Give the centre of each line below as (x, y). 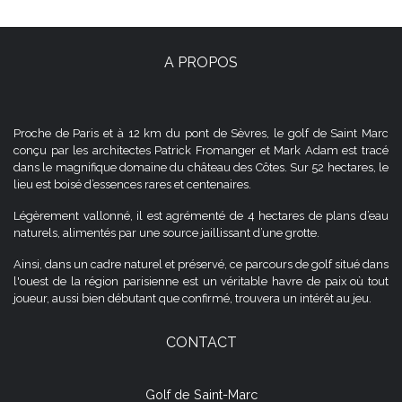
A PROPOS (201, 62)
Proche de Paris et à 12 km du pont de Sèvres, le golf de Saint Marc (201, 133)
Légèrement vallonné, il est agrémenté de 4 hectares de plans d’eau (201, 215)
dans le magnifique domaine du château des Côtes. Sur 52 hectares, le (201, 167)
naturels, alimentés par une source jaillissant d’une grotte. (166, 232)
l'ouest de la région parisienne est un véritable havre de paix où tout (201, 281)
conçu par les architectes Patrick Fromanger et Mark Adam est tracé (201, 150)
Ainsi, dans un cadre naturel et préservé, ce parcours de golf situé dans (201, 264)
